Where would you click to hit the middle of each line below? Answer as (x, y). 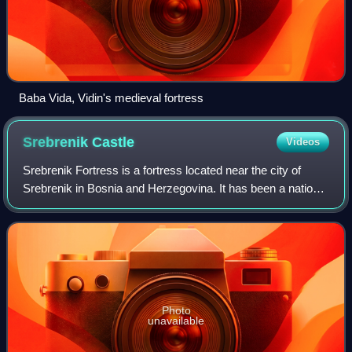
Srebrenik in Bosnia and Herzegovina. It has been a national (176, 188)
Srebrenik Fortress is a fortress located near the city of (162, 170)
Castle (114, 142)
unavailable (176, 320)
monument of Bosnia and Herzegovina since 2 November (170, 206)
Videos (302, 141)
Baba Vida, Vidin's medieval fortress (111, 97)
